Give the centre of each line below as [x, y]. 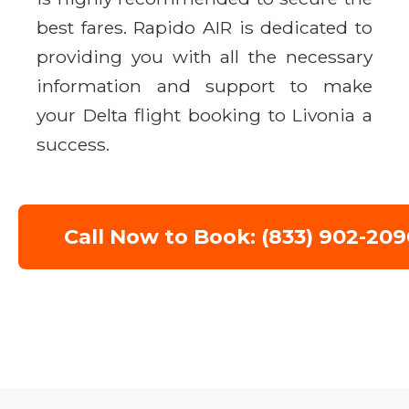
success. [73, 144]
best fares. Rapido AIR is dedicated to [204, 27]
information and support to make [204, 85]
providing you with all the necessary [204, 56]
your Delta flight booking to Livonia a [204, 115]
